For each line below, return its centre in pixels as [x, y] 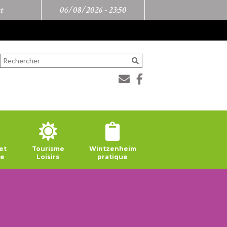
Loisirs [48, 157]
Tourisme [48, 148]
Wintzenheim [112, 148]
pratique [113, 157]
